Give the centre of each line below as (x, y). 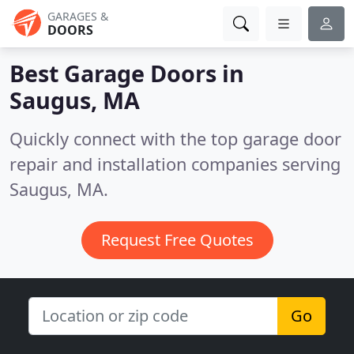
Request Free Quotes (177, 240)
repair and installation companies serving (175, 164)
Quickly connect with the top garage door (175, 139)
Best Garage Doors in (127, 73)
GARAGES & (78, 16)
